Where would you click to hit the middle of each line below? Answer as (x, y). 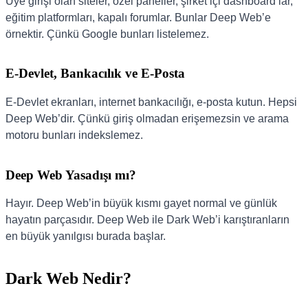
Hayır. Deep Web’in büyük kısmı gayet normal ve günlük (141, 203)
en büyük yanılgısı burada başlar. (86, 236)
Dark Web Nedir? (68, 279)
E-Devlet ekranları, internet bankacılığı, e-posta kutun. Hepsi (151, 102)
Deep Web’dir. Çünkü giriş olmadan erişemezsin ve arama (147, 118)
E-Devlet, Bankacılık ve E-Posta (95, 74)
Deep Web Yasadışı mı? (71, 175)
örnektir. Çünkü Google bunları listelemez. (107, 34)
